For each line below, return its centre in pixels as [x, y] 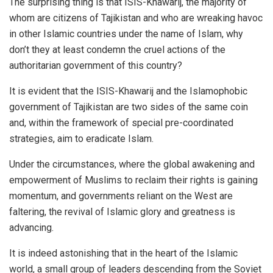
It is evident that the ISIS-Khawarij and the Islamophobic [128, 91]
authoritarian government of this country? [96, 65]
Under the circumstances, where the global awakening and [132, 164]
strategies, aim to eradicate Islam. [81, 138]
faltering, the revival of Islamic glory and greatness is [122, 211]
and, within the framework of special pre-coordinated [121, 122]
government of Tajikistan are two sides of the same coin [129, 107]
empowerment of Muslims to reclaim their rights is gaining [133, 180]
